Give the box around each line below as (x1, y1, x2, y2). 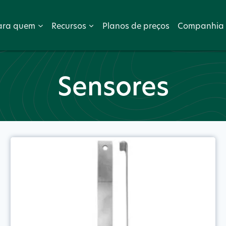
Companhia (177, 20, 224, 31)
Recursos (51, 20, 86, 31)
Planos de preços (102, 20, 169, 31)
